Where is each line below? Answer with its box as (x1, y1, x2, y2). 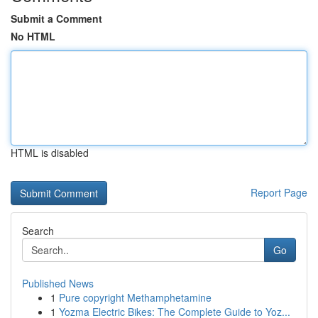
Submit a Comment (11, 11, 102, 26)
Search (22, 224, 54, 238)
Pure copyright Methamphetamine (59, 290, 212, 305)
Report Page (251, 185, 307, 199)
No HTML (11, 29, 55, 43)
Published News (22, 276, 94, 290)
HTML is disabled (11, 146, 89, 160)
